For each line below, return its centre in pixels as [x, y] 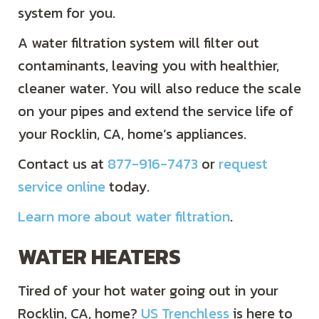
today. [127, 187]
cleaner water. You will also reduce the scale [159, 89]
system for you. [67, 13]
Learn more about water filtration [124, 217]
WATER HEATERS [99, 257]
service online [62, 187]
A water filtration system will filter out [138, 43]
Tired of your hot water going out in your [148, 291]
